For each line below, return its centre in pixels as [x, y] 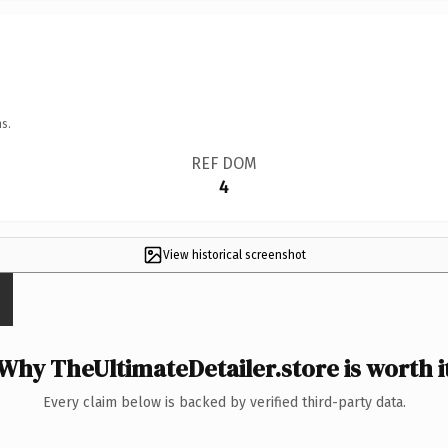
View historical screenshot [234, 254]
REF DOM [223, 163]
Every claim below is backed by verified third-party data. [224, 402]
